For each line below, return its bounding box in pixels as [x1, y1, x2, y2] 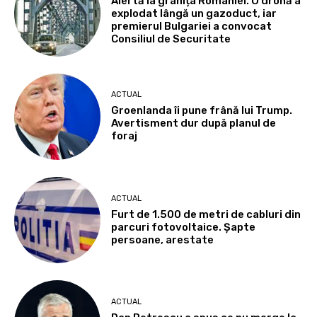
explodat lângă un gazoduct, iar [111, 6, 277, 20]
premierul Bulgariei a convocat [111, 19, 272, 33]
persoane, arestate [111, 233, 214, 246]
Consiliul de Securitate [111, 32, 231, 45]
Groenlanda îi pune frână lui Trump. [111, 104, 293, 117]
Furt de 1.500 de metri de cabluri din [111, 207, 301, 221]
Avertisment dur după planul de [111, 117, 277, 130]
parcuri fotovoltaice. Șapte [111, 220, 256, 234]
